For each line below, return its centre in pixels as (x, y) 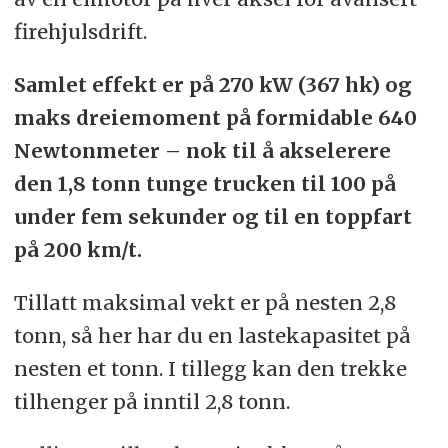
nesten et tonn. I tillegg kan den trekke (210, 369)
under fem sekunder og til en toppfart (212, 217)
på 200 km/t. (77, 250)
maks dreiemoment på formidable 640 (215, 118)
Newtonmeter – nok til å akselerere (202, 151)
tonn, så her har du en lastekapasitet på (212, 336)
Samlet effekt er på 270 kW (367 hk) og (212, 85)
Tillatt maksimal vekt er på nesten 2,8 (204, 303)
